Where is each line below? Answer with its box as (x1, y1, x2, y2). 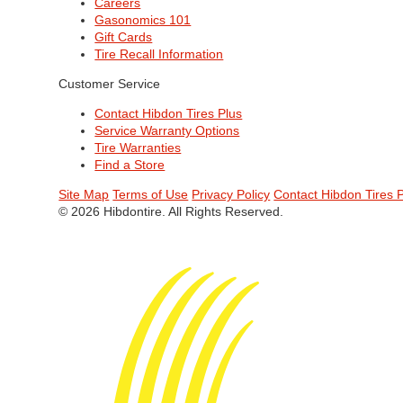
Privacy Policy (192, 187, 271, 202)
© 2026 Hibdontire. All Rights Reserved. (58, 204, 284, 219)
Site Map (58, 187, 110, 202)
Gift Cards (94, 30, 153, 45)
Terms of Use (112, 187, 189, 202)
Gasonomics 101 (94, 13, 192, 28)
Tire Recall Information (94, 47, 224, 62)
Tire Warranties (94, 140, 182, 156)
